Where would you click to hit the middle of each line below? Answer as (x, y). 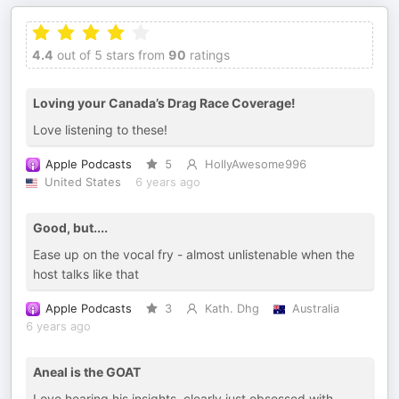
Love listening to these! (100, 130)
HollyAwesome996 (255, 164)
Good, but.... (70, 228)
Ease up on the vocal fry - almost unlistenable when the (194, 254)
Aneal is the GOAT (87, 372)
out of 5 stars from (109, 55)
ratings (208, 55)
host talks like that (86, 274)
